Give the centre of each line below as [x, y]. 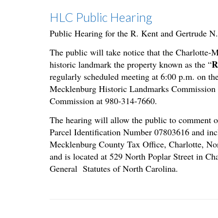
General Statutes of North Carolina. [114, 169]
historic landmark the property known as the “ [131, 64]
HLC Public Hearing [101, 17]
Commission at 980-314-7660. [103, 101]
